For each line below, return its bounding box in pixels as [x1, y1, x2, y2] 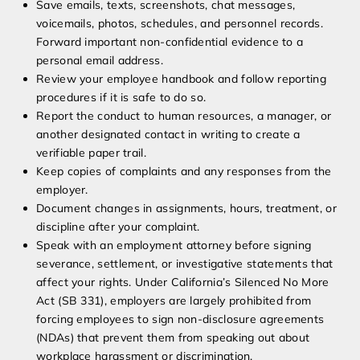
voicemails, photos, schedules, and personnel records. [36, 16, 323, 31]
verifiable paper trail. [36, 145, 146, 161]
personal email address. [36, 53, 163, 68]
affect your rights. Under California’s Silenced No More [36, 275, 329, 290]
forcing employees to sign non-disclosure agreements [36, 312, 325, 327]
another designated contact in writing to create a [36, 127, 301, 142]
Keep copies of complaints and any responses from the [36, 164, 332, 179]
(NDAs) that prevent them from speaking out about [36, 330, 310, 346]
